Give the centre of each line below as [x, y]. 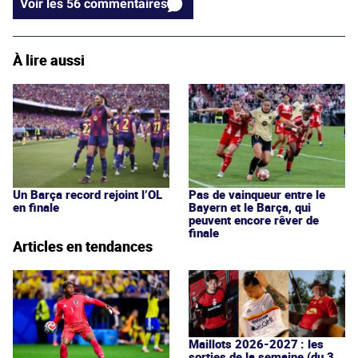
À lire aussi [49, 60]
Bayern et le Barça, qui [250, 207]
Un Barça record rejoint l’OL [88, 194]
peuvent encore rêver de [254, 219]
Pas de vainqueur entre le [257, 194]
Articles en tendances [83, 246]
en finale [36, 207]
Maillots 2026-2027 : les [256, 343]
